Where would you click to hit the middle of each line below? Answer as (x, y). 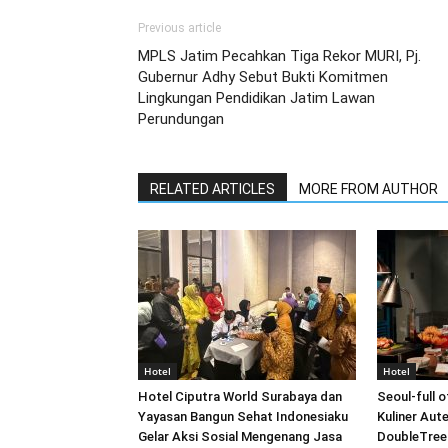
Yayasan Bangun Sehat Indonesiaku (243, 416)
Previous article (179, 28)
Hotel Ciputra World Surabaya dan (240, 396)
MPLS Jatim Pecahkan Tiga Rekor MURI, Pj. (279, 56)
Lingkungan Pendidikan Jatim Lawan (256, 98)
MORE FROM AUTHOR (368, 189)
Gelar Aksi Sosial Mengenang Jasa (240, 436)
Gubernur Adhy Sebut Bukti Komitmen (263, 77)
